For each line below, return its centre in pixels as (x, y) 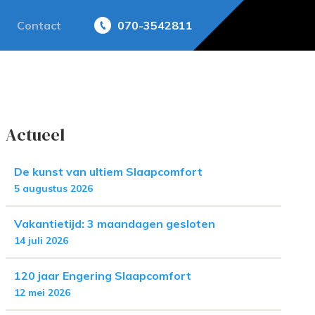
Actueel (35, 135)
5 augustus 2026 (53, 188)
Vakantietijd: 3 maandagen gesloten (115, 224)
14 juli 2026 (41, 240)
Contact (39, 25)
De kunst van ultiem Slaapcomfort (108, 172)
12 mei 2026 (42, 292)
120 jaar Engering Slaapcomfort (103, 276)
